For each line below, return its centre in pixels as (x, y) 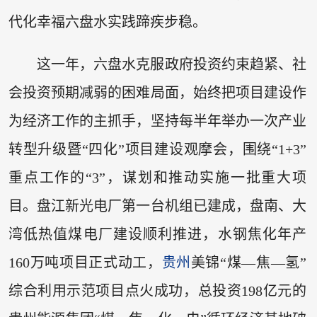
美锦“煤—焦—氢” (249, 262)
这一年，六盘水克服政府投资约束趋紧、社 (172, 64)
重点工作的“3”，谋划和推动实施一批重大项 (157, 177)
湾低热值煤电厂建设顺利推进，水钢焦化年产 (157, 234)
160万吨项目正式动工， (85, 262)
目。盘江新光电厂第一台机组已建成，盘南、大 (157, 206)
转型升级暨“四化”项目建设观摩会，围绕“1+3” (157, 149)
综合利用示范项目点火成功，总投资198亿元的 (157, 290)
